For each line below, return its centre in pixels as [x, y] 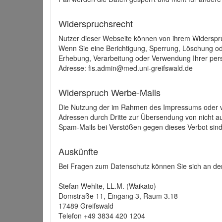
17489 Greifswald [86, 206]
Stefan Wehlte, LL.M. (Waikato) [107, 186]
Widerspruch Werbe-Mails [110, 92]
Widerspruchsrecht [96, 23]
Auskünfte [78, 151]
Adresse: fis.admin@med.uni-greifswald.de [126, 68]
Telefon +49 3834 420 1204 [102, 216]
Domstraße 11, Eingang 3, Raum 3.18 [118, 196]
